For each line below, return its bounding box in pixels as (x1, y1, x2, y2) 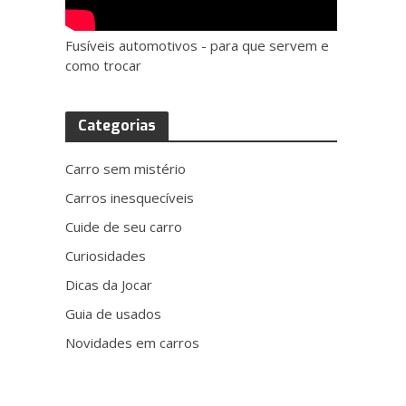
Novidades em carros (65, 333, 200, 352)
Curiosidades (65, 246, 147, 265)
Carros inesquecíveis (65, 188, 195, 207)
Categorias (78, 116, 157, 135)
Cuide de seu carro (65, 217, 183, 236)
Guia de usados (65, 304, 162, 323)
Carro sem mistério (65, 159, 187, 178)
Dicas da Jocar (65, 275, 153, 294)
